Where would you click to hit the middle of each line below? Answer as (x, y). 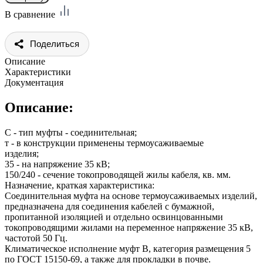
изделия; (22, 153)
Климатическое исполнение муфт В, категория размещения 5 (128, 248)
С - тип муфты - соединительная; (71, 132)
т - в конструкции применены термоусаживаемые (104, 143)
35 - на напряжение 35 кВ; (57, 164)
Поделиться (55, 43)
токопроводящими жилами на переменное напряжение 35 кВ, (129, 227)
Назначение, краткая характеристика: (80, 185)
